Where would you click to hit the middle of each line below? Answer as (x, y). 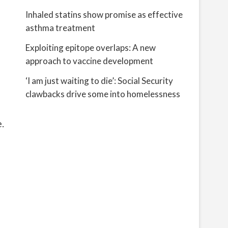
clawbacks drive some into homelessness (103, 94)
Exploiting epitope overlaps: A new (91, 48)
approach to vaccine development (89, 61)
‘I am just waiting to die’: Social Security (99, 81)
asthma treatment (60, 28)
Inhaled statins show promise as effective (104, 15)
